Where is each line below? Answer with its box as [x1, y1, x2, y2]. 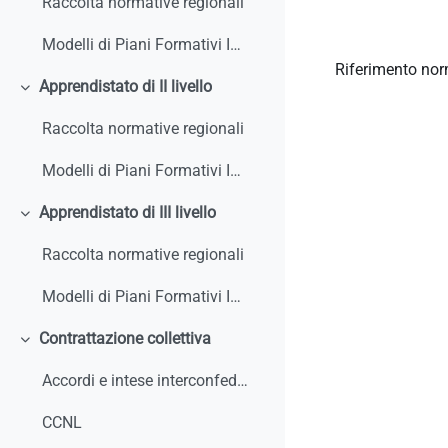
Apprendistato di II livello [38, 77, 212, 97]
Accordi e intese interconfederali [237, 371, 249, 391]
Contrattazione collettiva [38, 329, 211, 349]
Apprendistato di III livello [38, 203, 216, 223]
